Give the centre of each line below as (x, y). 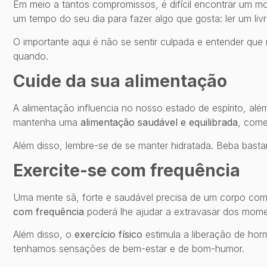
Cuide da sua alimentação (120, 81)
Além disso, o (44, 235)
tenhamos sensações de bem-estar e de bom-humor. (129, 249)
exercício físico (108, 235)
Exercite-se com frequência (127, 170)
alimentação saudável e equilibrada (159, 122)
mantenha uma (47, 122)
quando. (31, 56)
